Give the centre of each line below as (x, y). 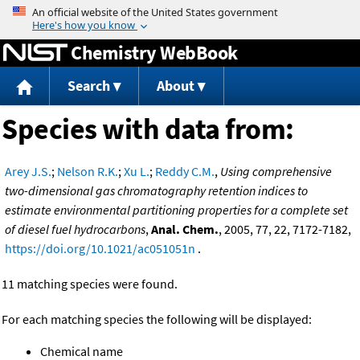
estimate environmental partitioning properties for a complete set (176, 210)
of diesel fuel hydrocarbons (75, 229)
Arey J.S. (28, 172)
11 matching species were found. (90, 284)
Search (88, 86)
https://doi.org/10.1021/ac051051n (100, 249)
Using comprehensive (276, 172)
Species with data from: (148, 129)
